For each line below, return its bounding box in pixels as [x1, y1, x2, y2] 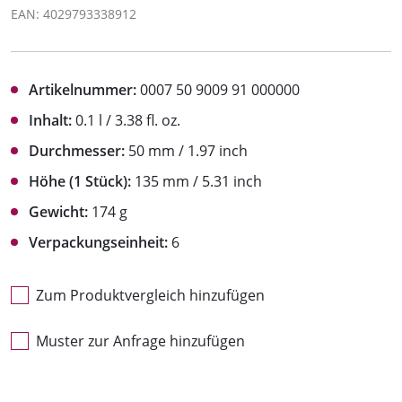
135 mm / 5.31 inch [131, 170, 262, 191]
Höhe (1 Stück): [29, 170, 131, 191]
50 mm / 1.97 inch [125, 140, 248, 161]
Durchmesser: [29, 140, 125, 161]
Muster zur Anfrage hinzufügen [36, 330, 245, 351]
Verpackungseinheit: [29, 232, 168, 252]
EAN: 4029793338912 [11, 4, 136, 22]
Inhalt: [29, 109, 72, 130]
